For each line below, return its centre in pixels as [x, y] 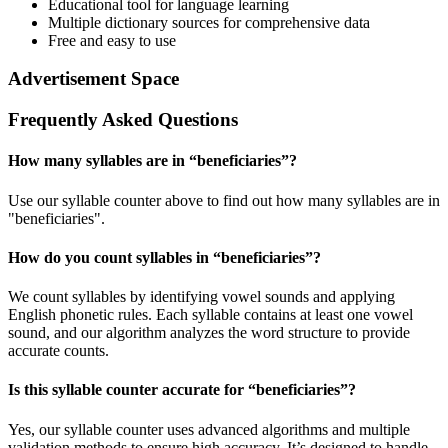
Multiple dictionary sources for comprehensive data [209, 22]
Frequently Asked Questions [123, 120]
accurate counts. [58, 351]
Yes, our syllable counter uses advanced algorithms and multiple [209, 429]
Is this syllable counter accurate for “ [132, 390]
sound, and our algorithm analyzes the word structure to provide [209, 333]
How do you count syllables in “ [114, 257]
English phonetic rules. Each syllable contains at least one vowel [210, 315]
